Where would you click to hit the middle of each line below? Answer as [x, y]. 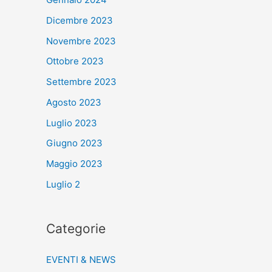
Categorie [76, 228]
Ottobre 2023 [75, 61]
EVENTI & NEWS [81, 259]
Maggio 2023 [74, 164]
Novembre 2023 [81, 41]
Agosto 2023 [74, 102]
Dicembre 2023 [80, 20]
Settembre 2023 [81, 82]
